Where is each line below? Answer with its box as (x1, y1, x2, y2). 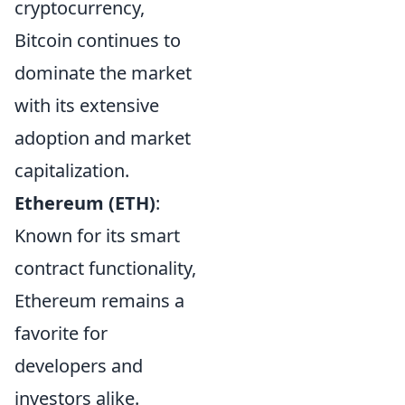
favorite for (14, 320, 108, 345)
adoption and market (14, 125, 191, 150)
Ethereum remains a (14, 287, 184, 313)
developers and (14, 353, 143, 378)
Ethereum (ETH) (14, 190, 155, 215)
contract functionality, (14, 255, 196, 280)
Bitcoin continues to (14, 27, 181, 52)
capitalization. (14, 157, 129, 183)
